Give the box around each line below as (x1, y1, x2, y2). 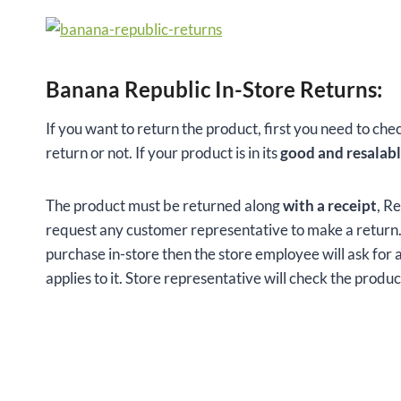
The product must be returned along (46, 196, 283, 216)
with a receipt (283, 196, 377, 216)
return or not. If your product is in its (46, 143, 280, 163)
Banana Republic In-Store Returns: (46, 76, 382, 103)
